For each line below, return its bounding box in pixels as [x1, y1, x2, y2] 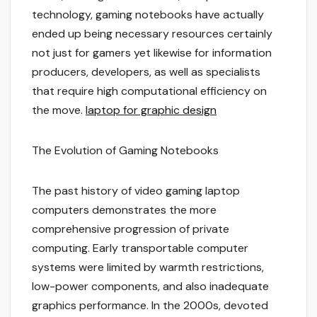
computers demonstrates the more [32, 202, 217, 218]
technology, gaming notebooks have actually [32, 7, 264, 23]
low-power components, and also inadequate [32, 279, 269, 294]
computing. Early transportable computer [32, 241, 248, 256]
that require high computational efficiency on [32, 83, 267, 99]
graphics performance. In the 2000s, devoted [32, 298, 268, 313]
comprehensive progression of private [32, 221, 229, 237]
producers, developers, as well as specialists [32, 64, 260, 80]
